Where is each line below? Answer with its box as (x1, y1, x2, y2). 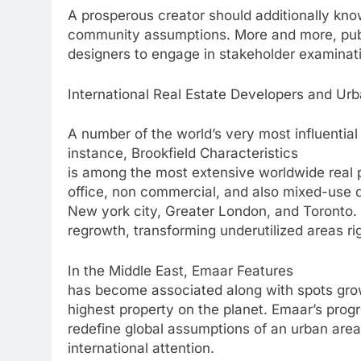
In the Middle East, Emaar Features (68, 262, 293, 279)
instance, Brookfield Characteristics (68, 145, 298, 161)
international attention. (68, 339, 214, 356)
